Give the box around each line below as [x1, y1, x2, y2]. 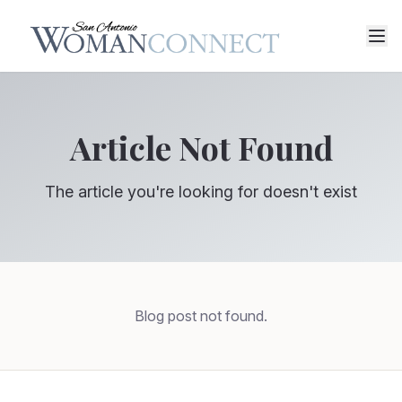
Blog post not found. [135, 307, 267, 325]
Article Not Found [69, 126, 333, 169]
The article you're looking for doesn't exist [45, 182, 357, 201]
